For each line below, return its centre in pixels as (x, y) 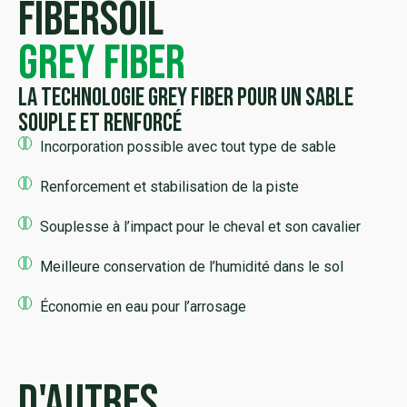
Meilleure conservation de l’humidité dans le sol (191, 266)
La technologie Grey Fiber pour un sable (186, 97)
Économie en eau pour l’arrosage (143, 306)
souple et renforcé (100, 123)
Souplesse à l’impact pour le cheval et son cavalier (200, 226)
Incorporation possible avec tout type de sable (188, 146)
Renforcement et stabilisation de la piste (169, 186)
